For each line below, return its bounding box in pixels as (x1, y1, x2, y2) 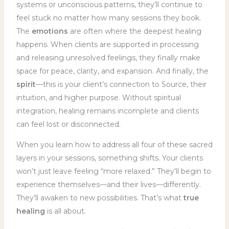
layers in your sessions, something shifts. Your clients (16, 153, 203, 163)
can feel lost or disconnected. (16, 119, 121, 129)
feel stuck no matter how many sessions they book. (16, 13, 201, 22)
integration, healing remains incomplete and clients (16, 106, 199, 116)
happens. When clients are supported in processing (16, 39, 199, 49)
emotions (31, 26, 68, 36)
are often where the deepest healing (67, 26, 201, 36)
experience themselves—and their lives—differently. (16, 179, 201, 189)
